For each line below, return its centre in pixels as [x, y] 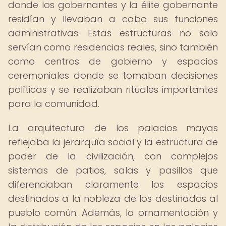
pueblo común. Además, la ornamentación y [113, 213]
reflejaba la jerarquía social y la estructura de [113, 142]
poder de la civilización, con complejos [113, 156]
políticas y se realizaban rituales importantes [113, 90]
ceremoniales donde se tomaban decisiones [113, 75]
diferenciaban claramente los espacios [113, 184]
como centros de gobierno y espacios [113, 61]
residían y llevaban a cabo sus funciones [113, 19]
